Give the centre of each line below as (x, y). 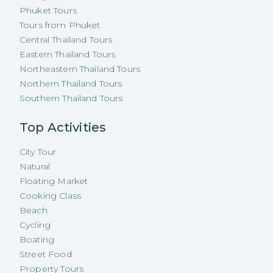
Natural (35, 166)
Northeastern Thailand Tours (80, 69)
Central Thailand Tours (66, 40)
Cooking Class (50, 196)
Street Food (46, 254)
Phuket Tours (48, 10)
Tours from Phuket (60, 25)
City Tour (38, 152)
